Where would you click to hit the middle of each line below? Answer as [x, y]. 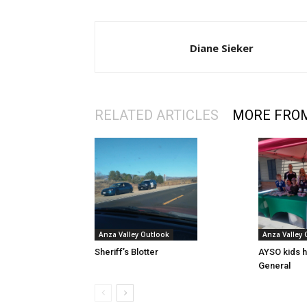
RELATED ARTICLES [157, 115]
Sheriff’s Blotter [126, 252]
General [274, 266]
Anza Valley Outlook [134, 235]
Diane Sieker [222, 48]
